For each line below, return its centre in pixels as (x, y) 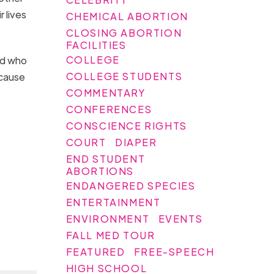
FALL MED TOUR (110, 235)
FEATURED (95, 251)
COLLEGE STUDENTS (124, 76)
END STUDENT (106, 158)
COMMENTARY (106, 92)
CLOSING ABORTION (124, 32)
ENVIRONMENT (108, 218)
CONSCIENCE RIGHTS (126, 125)
